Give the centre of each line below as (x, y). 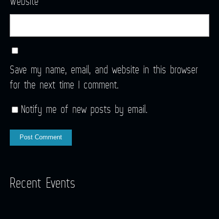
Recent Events (43, 183)
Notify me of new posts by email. (84, 109)
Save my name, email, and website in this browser (104, 69)
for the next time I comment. (64, 84)
